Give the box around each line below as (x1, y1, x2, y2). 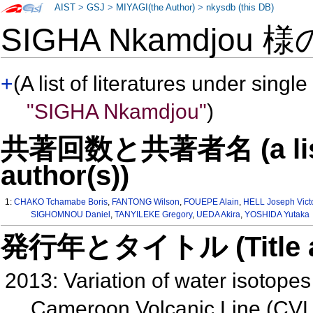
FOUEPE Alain (184, 197, 240, 208)
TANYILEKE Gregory (114, 210, 192, 220)
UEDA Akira (196, 210, 240, 220)
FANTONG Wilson (112, 197, 180, 208)
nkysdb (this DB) (206, 3, 275, 13)
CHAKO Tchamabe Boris (14, 197, 108, 208)
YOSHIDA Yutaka (244, 210, 310, 220)
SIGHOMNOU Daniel (30, 210, 110, 220)
